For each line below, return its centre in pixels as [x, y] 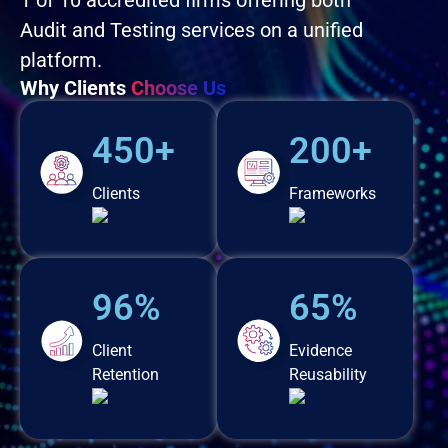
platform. [61, 60]
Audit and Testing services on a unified [191, 30]
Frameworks [332, 193]
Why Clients [75, 88]
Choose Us [178, 88]
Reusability [327, 374]
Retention [126, 374]
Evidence [320, 350]
